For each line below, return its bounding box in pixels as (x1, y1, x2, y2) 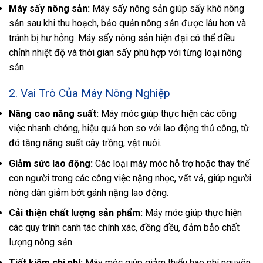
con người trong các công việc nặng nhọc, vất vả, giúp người (9, 172, 251, 184)
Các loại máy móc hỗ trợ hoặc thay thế (93, 157, 249, 169)
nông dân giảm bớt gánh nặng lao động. (9, 187, 168, 198)
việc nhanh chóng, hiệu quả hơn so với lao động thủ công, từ (9, 123, 249, 134)
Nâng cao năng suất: (9, 108, 99, 120)
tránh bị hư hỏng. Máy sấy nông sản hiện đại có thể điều (9, 32, 235, 43)
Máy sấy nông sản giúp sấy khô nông (92, 2, 244, 14)
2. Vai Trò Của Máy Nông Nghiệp (9, 86, 170, 100)
